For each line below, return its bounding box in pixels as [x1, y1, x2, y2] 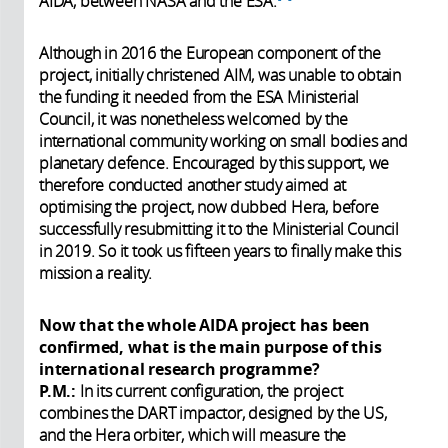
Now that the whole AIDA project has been [39, 313, 370, 336]
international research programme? [39, 357, 324, 380]
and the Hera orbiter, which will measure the [39, 423, 347, 446]
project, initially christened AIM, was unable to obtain [39, 63, 401, 86]
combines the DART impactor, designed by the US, [39, 401, 387, 424]
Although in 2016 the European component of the [39, 41, 381, 64]
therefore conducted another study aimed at [39, 173, 346, 196]
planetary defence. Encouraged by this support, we [39, 151, 390, 174]
